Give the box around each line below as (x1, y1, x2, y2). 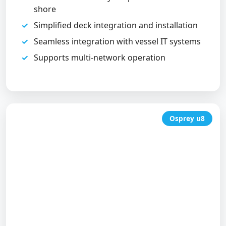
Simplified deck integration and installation (34, 20, 198, 31)
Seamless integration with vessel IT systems (34, 36, 201, 47)
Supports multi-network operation (34, 52, 165, 63)
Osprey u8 (169, 114, 205, 123)
